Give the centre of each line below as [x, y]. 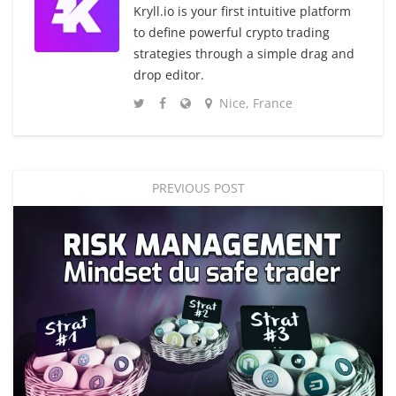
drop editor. [169, 75]
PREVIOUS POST [198, 188]
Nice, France [256, 103]
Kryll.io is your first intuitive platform [242, 11]
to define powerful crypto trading [232, 33]
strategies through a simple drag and [244, 54]
